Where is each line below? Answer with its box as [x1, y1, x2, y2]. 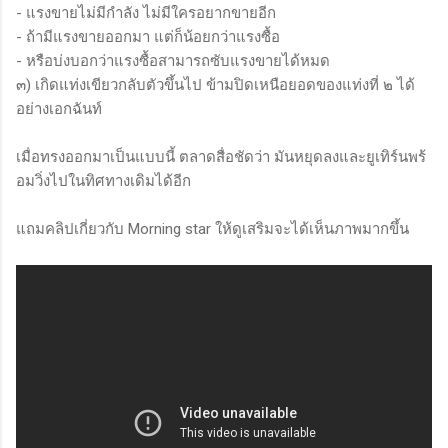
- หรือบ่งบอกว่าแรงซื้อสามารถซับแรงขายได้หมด [16, 51, 330, 70]
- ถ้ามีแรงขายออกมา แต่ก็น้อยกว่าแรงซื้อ [16, 27, 280, 46]
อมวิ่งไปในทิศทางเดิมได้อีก [16, 171, 191, 190]
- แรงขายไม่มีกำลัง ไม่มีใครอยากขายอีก [16, 3, 276, 22]
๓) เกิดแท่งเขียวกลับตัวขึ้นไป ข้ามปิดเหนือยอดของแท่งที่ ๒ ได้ [16, 75, 415, 94]
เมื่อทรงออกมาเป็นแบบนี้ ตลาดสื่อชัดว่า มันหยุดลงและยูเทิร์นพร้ [16, 147, 426, 166]
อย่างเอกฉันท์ [16, 99, 102, 118]
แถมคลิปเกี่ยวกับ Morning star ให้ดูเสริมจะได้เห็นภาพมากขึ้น [16, 219, 409, 238]
